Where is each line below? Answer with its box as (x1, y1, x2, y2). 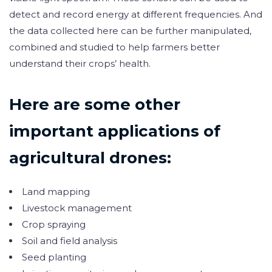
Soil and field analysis (22, 234, 117, 246)
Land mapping (22, 185, 90, 197)
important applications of (9, 121, 220, 141)
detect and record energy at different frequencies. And (9, 8, 262, 20)
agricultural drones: (9, 148, 171, 168)
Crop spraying (22, 218, 86, 230)
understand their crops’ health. (9, 57, 151, 69)
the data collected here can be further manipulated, (9, 24, 251, 36)
